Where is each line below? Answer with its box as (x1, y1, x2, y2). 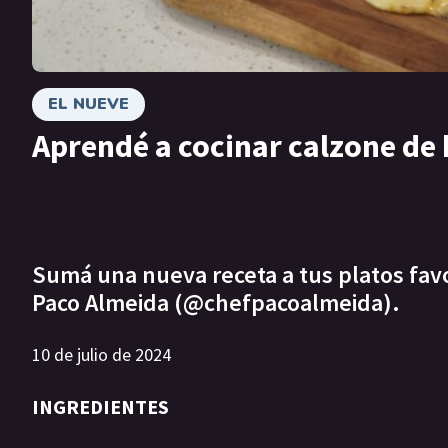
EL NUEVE (48, 92, 129, 115)
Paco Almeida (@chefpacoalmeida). (32, 287, 400, 319)
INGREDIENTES (32, 394, 169, 420)
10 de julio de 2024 (32, 343, 171, 367)
